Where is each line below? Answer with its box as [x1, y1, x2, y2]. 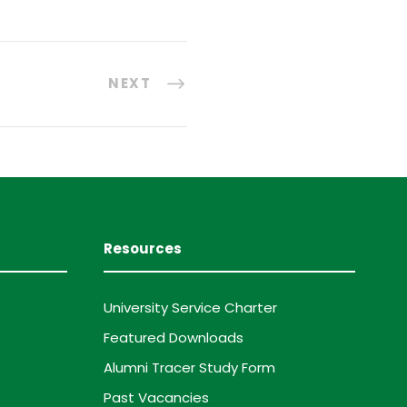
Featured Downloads [103, 327, 243, 347]
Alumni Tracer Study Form [103, 357, 275, 377]
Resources [103, 238, 182, 258]
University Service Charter [103, 297, 277, 317]
